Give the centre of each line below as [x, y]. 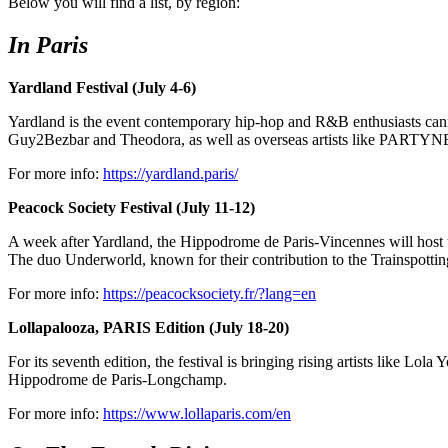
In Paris [48, 44]
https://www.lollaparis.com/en [197, 413]
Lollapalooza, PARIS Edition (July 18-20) [150, 327]
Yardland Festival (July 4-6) [102, 87]
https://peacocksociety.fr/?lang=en [209, 293]
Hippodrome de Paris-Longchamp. [117, 379]
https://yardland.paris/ [170, 173]
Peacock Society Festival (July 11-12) [131, 207]
